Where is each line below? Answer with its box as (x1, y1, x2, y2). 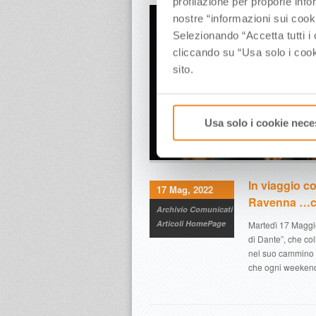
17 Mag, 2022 (157, 183, 213, 196)
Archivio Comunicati (157, 204, 233, 214)
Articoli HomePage (157, 218, 226, 229)
